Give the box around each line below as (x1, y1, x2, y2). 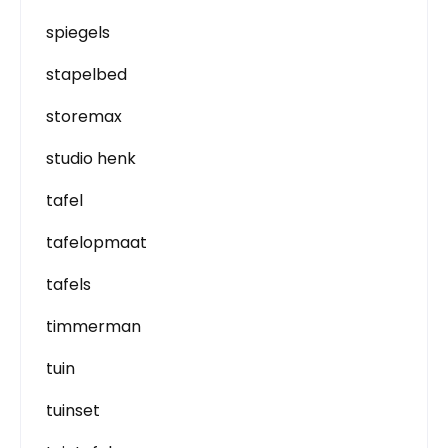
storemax (46, 104, 122, 128)
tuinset (46, 398, 100, 422)
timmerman (46, 314, 141, 338)
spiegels (46, 20, 110, 44)
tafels (46, 272, 91, 296)
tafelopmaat (46, 230, 147, 254)
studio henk (46, 146, 136, 170)
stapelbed (46, 62, 127, 86)
